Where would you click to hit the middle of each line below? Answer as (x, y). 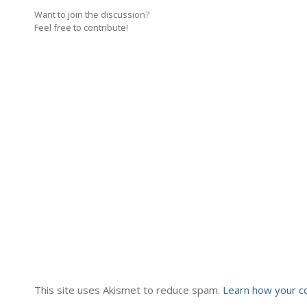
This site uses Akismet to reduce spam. (128, 290)
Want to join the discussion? (92, 14)
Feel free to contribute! (81, 27)
